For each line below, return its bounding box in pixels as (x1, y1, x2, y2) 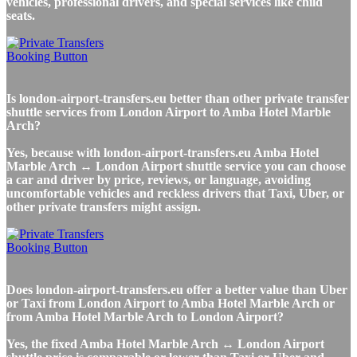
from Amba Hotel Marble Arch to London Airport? (6, 309, 284, 324)
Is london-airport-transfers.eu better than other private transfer (6, 91, 349, 105)
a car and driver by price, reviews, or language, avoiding (6, 172, 311, 186)
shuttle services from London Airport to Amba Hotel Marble (6, 104, 331, 119)
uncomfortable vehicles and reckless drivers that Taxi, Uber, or (6, 186, 344, 200)
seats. (6, 8, 35, 22)
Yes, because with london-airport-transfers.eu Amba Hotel (6, 145, 319, 159)
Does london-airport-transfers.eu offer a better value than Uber (6, 282, 347, 296)
